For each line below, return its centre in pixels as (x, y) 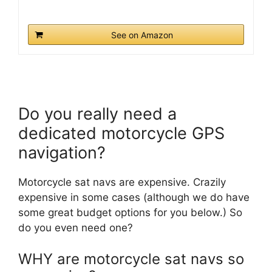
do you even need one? (76, 227)
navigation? (62, 152)
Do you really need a (97, 114)
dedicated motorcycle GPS (121, 133)
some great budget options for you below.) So (130, 212)
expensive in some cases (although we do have (134, 197)
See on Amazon (142, 35)
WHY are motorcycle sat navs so (131, 259)
